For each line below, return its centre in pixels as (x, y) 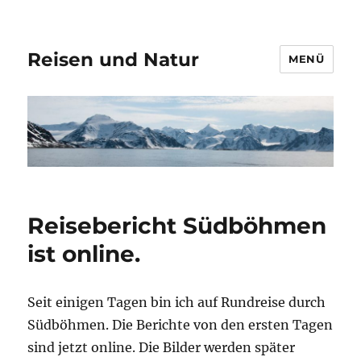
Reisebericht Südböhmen (177, 226)
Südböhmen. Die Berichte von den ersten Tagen (180, 325)
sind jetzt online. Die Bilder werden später (162, 348)
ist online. (84, 254)
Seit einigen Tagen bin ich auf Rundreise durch (177, 303)
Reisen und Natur (114, 59)
